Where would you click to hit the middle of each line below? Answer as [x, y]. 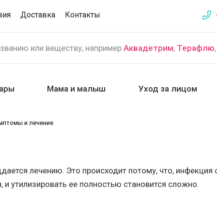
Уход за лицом [168, 89]
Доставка [38, 15]
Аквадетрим [148, 48]
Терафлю [196, 48]
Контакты [83, 15]
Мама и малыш [77, 89]
